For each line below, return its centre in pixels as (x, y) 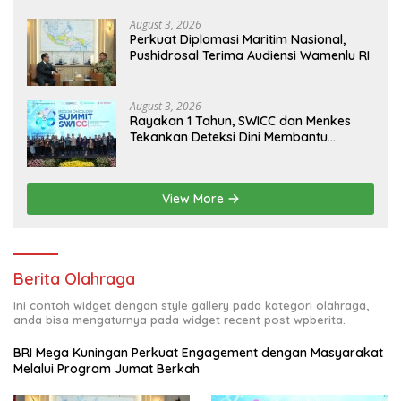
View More (194, 199)
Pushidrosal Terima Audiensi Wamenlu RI (250, 56)
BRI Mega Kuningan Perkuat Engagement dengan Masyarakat (198, 353)
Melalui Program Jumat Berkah (107, 369)
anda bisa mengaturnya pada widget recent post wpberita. (179, 320)
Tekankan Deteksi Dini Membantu (229, 137)
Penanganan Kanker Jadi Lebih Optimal (248, 154)
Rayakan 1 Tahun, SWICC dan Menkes (240, 121)
